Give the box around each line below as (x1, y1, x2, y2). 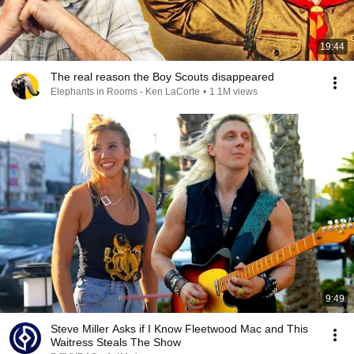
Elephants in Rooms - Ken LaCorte (51, 86, 200, 97)
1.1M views (209, 86, 258, 97)
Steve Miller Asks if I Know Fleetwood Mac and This (51, 322, 308, 335)
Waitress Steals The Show (51, 336, 181, 348)
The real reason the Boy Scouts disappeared (51, 70, 274, 83)
